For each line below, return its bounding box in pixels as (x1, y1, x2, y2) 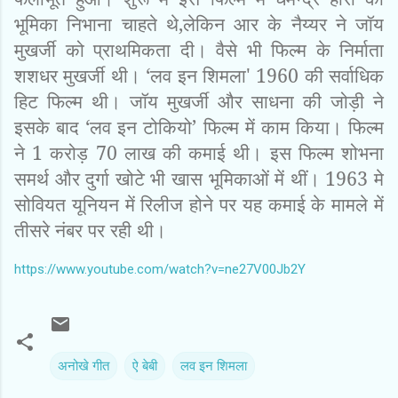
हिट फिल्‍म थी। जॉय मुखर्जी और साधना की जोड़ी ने (14, 87, 384, 114)
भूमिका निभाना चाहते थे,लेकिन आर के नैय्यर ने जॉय (14, 10, 384, 36)
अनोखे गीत (58, 357, 109, 374)
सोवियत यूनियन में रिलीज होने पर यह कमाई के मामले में (14, 190, 384, 217)
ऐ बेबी (132, 357, 157, 374)
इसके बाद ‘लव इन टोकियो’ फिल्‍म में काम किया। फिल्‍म (14, 113, 384, 139)
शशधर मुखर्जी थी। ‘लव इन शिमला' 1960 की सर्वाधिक (14, 61, 384, 88)
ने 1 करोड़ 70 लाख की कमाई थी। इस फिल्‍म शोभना (14, 139, 384, 165)
